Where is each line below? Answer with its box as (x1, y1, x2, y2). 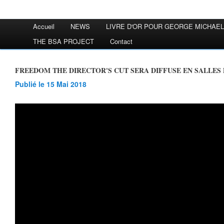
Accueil (33, 21, 54, 31)
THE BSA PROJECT (33, 36, 94, 46)
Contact (110, 36, 132, 46)
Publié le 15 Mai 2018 (19, 79, 86, 89)
